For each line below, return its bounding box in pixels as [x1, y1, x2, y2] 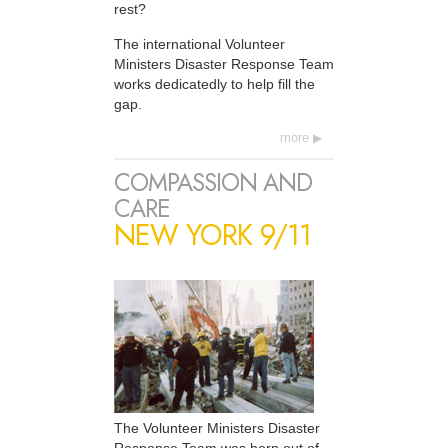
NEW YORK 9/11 [114, 214, 311, 257]
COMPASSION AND [114, 165, 312, 201]
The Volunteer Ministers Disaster [114, 420, 320, 437]
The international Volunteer [114, 35, 285, 52]
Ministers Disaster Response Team [114, 55, 334, 72]
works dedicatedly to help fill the [114, 75, 315, 92]
